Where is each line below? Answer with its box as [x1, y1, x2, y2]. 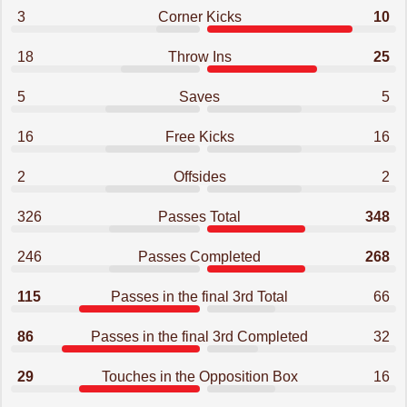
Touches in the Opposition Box [101, 369, 298, 384]
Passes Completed [138, 249, 262, 264]
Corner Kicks [157, 9, 242, 25]
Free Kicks [164, 129, 234, 144]
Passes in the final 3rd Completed [91, 329, 309, 344]
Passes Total [158, 209, 242, 224]
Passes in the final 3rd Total [111, 289, 289, 304]
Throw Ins [167, 49, 232, 65]
